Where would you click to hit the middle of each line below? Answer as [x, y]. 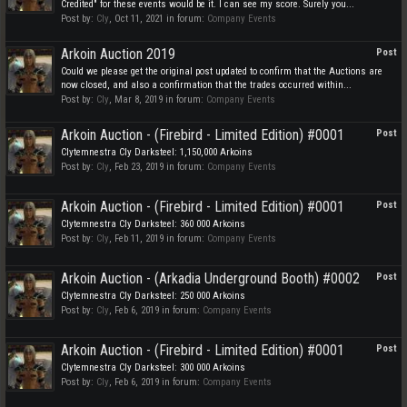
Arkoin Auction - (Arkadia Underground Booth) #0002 [210, 278]
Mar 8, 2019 [139, 99]
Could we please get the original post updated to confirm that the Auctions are [222, 71]
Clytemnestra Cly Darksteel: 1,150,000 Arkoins [157, 152]
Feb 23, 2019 [139, 167]
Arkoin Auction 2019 [118, 54]
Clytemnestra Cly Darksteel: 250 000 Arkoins [153, 296]
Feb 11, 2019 [139, 238]
